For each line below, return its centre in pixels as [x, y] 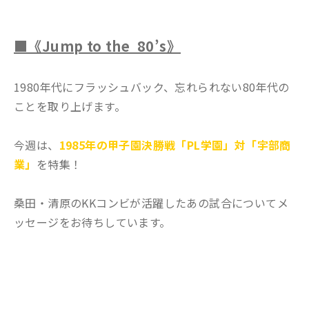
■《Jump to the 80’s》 [97, 46]
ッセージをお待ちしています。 [92, 222]
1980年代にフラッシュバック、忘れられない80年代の [152, 87]
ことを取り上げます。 [70, 107]
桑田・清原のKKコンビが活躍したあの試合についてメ [151, 203]
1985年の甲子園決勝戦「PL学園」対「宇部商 [175, 145]
